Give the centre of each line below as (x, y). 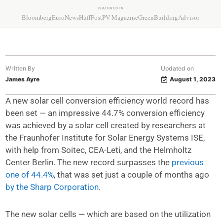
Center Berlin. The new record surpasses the (89, 162)
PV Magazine (120, 17)
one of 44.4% (30, 175)
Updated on (177, 68)
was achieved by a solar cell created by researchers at (106, 125)
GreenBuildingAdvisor (169, 17)
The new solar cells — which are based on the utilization (108, 214)
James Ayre (23, 79)
